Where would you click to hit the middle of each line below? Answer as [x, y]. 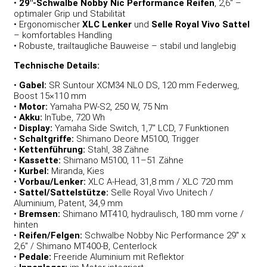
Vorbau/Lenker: [52, 181]
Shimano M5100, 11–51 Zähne [122, 160]
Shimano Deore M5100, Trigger [136, 139]
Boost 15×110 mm [50, 96]
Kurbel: [34, 171]
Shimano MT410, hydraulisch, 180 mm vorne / [152, 214]
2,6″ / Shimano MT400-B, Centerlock [85, 246]
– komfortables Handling [63, 35]
